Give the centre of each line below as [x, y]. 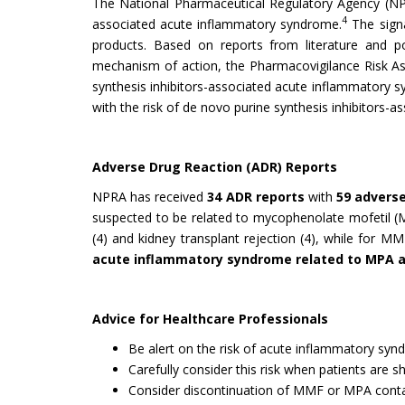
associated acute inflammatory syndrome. [217, 24]
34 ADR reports [256, 196]
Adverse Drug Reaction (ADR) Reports [215, 166]
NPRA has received [150, 196]
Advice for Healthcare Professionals [210, 318]
